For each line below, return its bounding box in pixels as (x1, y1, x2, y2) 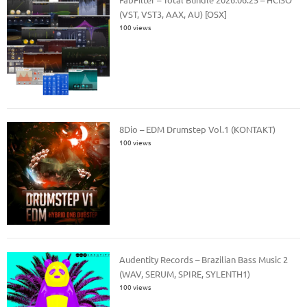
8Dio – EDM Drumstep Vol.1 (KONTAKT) (119, 123, 276, 136)
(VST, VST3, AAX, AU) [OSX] (119, 8, 228, 20)
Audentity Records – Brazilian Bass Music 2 (119, 253, 288, 265)
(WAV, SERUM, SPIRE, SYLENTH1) (119, 267, 251, 280)
